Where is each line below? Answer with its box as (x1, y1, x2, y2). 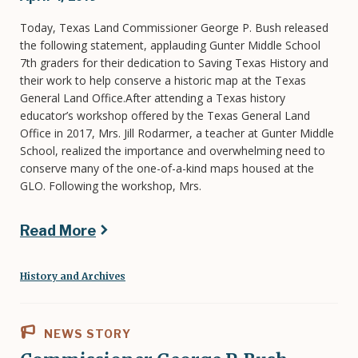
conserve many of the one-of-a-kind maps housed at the (20, 160, 314, 176)
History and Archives (20, 269, 125, 282)
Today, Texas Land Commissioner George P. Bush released (20, 19, 328, 35)
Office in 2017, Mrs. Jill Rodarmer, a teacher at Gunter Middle (20, 125, 334, 141)
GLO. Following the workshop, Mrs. (20, 177, 201, 193)
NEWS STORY (41, 326, 131, 340)
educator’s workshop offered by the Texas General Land (20, 107, 310, 123)
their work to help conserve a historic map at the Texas (20, 72, 306, 88)
